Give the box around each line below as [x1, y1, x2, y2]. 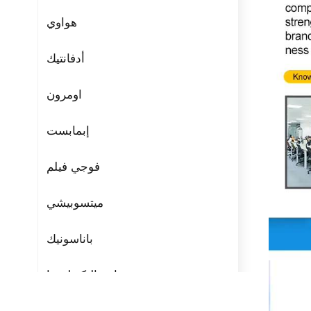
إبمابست [46, 121, 90, 142]
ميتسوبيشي [46, 194, 103, 214]
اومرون [46, 85, 82, 106]
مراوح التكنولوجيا [46, 266, 130, 286]
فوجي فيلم [46, 158, 100, 178]
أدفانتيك [46, 49, 85, 69]
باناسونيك [46, 230, 93, 250]
